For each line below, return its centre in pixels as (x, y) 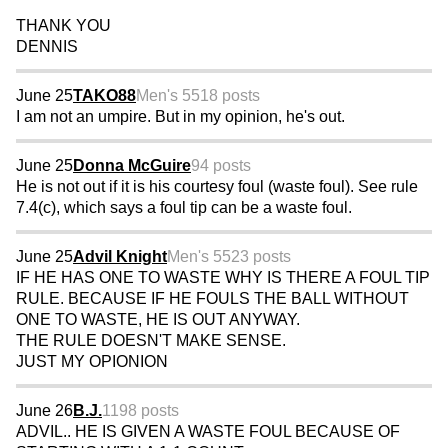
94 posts (221, 166)
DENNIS (47, 47)
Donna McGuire (132, 166)
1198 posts (140, 411)
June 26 (44, 411)
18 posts (230, 96)
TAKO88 (104, 96)
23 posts (261, 257)
